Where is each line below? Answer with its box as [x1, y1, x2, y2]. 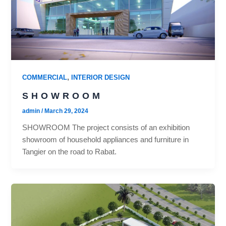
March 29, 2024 [44, 107, 89, 115]
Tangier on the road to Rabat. [22, 147, 117, 156]
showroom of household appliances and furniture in [22, 135, 189, 144]
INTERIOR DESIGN [71, 74, 130, 82]
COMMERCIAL [22, 74, 68, 82]
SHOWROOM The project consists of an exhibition [22, 123, 190, 132]
